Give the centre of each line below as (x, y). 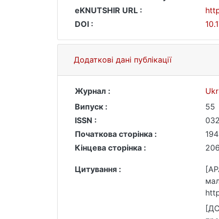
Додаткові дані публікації (123, 60)
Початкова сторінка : (116, 134)
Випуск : (91, 107)
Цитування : (98, 169)
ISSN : (86, 120)
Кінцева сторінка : (110, 148)
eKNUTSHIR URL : (109, 10)
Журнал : (93, 91)
